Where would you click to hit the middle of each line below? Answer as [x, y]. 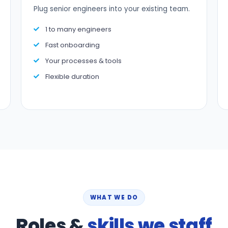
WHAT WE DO [114, 197]
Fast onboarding [72, 45]
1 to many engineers [78, 29]
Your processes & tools [83, 61]
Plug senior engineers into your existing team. [111, 9]
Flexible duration [72, 77]
